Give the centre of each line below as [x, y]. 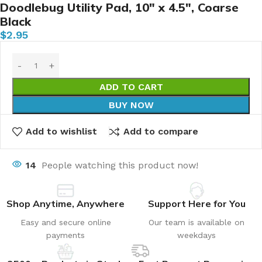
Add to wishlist [62, 132]
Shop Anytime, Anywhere [65, 203]
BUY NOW [131, 105]
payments [65, 235]
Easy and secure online [65, 222]
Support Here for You [196, 203]
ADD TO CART [131, 87]
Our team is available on [196, 222]
